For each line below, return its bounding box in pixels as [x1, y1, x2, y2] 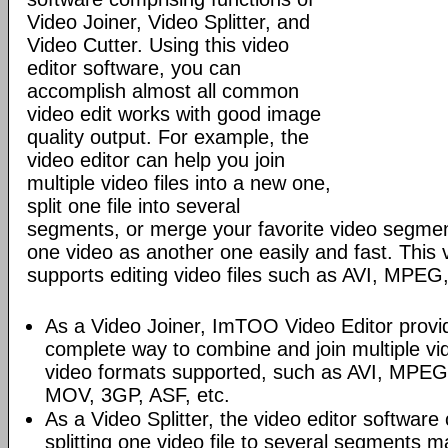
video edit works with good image [27, 103, 321, 125]
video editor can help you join [27, 149, 285, 171]
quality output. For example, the [27, 126, 309, 148]
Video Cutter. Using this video [27, 34, 289, 56]
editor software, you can [27, 57, 241, 79]
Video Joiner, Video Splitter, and [27, 11, 310, 33]
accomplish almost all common [27, 80, 299, 102]
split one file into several [27, 195, 240, 217]
